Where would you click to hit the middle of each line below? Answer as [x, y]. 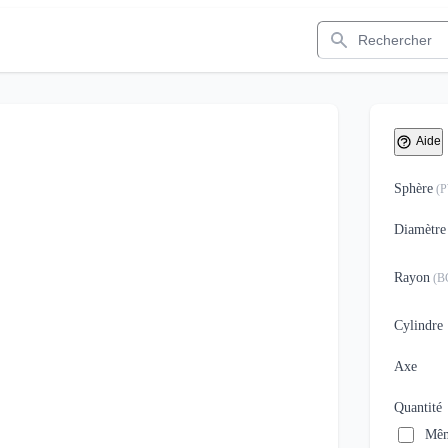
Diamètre [419, 229]
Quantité [417, 407]
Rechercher [352, 28]
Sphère [413, 188]
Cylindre [418, 325]
